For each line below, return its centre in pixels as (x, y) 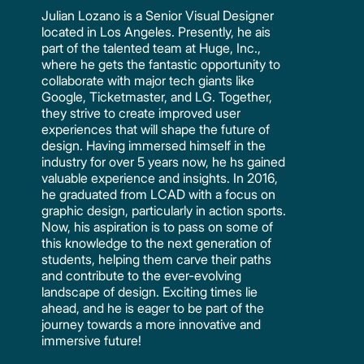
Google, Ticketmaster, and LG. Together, (157, 97)
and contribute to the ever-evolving (142, 276)
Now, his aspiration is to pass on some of (158, 227)
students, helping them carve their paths (157, 260)
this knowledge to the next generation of (157, 243)
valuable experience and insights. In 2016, (160, 178)
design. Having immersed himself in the (154, 146)
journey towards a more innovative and (152, 325)
